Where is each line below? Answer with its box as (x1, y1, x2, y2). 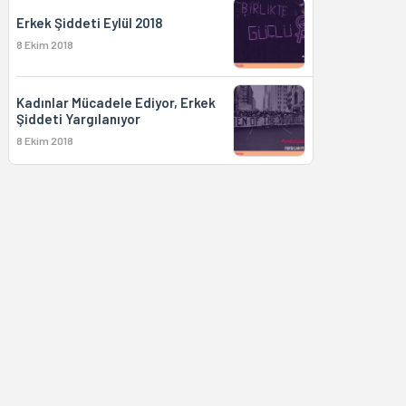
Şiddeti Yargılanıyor (15, 111, 140, 127)
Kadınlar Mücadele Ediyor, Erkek (15, 94, 216, 111)
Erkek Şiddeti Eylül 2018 (15, 14, 162, 31)
